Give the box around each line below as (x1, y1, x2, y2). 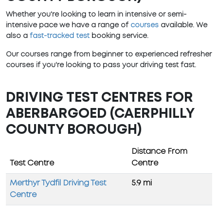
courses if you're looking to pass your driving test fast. (6, 62, 196, 69)
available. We (159, 22, 207, 29)
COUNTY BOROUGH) (6, 124, 142, 137)
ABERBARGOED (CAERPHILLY (6, 108, 194, 121)
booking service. (90, 33, 148, 39)
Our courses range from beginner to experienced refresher (6, 52, 212, 58)
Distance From (131, 148, 187, 156)
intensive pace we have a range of (6, 22, 130, 29)
